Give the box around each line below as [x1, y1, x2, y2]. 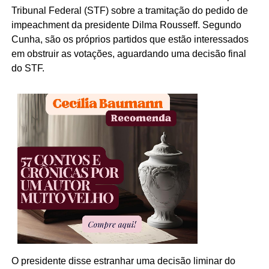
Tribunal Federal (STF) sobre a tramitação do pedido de [11, 5, 248, 16]
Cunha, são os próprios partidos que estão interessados [11, 34, 249, 44]
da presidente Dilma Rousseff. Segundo [68, 19, 241, 30]
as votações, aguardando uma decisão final [58, 48, 246, 59]
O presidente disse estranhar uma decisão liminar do [11, 256, 235, 267]
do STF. [11, 62, 44, 73]
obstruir [26, 48, 59, 59]
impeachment [11, 19, 69, 30]
